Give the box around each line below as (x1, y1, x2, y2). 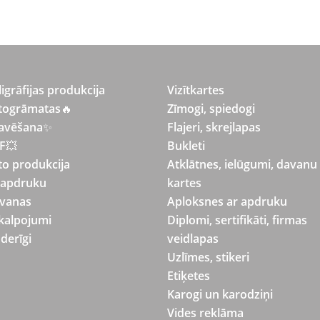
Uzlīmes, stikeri (167, 249, 249, 265)
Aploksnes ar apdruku (167, 194, 287, 209)
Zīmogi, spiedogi (167, 101, 255, 116)
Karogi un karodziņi (167, 286, 273, 302)
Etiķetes (167, 268, 210, 284)
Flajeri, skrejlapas (167, 119, 261, 135)
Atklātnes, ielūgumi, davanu (167, 156, 317, 172)
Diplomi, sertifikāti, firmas (167, 212, 307, 228)
